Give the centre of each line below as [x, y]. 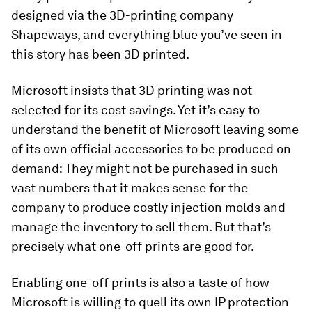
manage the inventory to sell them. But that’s [141, 227]
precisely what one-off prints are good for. [133, 247]
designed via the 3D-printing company [122, 15]
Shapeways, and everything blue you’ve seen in [147, 35]
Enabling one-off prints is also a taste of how [140, 283]
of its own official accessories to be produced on [151, 149]
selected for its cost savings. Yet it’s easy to [135, 110]
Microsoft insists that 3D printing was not [132, 91]
